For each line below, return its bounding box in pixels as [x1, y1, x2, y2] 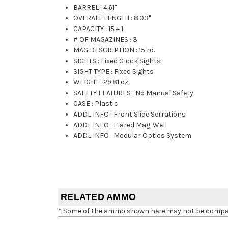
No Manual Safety [135, 89, 194, 98]
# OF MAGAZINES [73, 35, 129, 44]
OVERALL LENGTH [73, 14, 130, 23]
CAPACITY [73, 24, 104, 34]
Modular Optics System [113, 131, 192, 140]
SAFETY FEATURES [73, 89, 131, 98]
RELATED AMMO [61, 192, 136, 203]
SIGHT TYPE [73, 67, 110, 76]
